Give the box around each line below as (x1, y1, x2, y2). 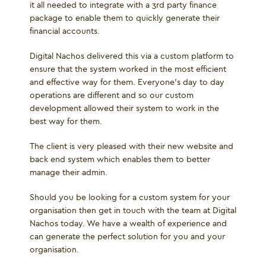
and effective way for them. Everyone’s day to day (30, 77, 224, 88)
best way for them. (30, 116, 102, 127)
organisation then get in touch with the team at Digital (30, 205, 236, 216)
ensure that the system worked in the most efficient (30, 64, 226, 75)
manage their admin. (30, 167, 107, 178)
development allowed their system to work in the (30, 103, 219, 114)
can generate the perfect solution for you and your (30, 231, 225, 242)
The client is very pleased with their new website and (30, 141, 233, 152)
